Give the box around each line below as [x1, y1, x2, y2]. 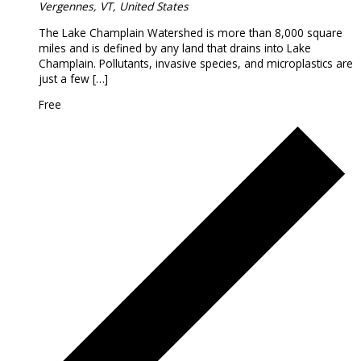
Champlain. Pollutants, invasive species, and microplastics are [39, 55, 353, 71]
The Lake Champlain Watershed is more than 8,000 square [39, 24, 342, 40]
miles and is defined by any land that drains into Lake [39, 39, 311, 56]
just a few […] [39, 70, 108, 86]
